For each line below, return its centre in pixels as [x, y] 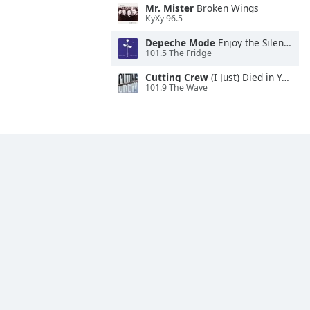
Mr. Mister [170, 8]
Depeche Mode [180, 43]
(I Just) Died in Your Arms [245, 77]
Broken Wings [226, 8]
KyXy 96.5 [164, 19]
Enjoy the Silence [249, 43]
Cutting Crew [177, 77]
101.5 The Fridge [179, 53]
